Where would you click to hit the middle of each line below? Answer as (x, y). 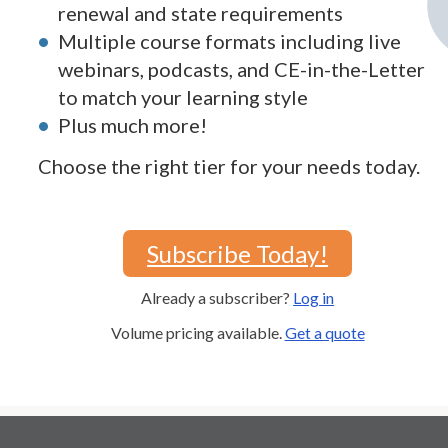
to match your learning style (182, 97)
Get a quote (324, 333)
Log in (314, 297)
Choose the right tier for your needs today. (228, 165)
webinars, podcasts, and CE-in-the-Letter (241, 69)
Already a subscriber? (217, 297)
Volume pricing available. (197, 333)
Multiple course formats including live (229, 41)
